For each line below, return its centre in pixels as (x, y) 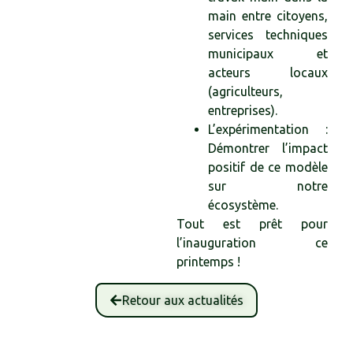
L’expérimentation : (268, 130)
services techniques (268, 35)
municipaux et (268, 54)
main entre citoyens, (268, 16)
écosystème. (243, 205)
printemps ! (208, 262)
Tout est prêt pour (252, 224)
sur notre (268, 186)
